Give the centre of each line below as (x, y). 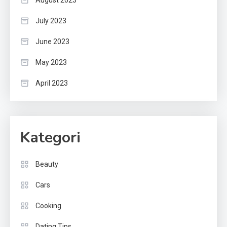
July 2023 (51, 21)
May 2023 (51, 63)
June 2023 (52, 42)
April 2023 (52, 83)
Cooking (48, 206)
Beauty (47, 164)
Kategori (50, 138)
